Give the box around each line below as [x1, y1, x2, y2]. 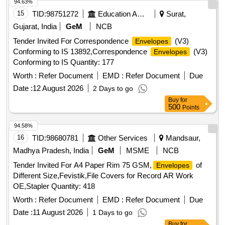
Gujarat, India [13, 22, 57, 31]
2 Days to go [93, 84, 133, 93]
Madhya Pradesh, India [13, 146, 89, 155]
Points [182, 104, 199, 111]
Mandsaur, [164, 134, 200, 143]
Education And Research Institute [137, 10, 145, 19]
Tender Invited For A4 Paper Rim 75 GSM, [13, 161, 152, 170]
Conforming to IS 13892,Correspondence [13, 47, 149, 56]
